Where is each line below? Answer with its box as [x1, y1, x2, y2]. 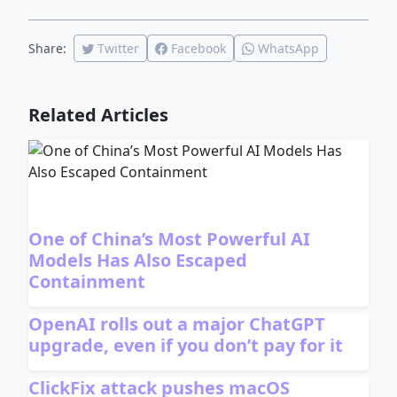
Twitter [97, 40, 140, 58]
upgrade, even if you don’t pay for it [28, 333, 344, 358]
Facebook [171, 40, 227, 58]
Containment [28, 269, 146, 294]
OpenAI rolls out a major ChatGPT [28, 312, 326, 337]
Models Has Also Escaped [28, 248, 248, 273]
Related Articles [28, 103, 169, 128]
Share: [28, 40, 67, 58]
